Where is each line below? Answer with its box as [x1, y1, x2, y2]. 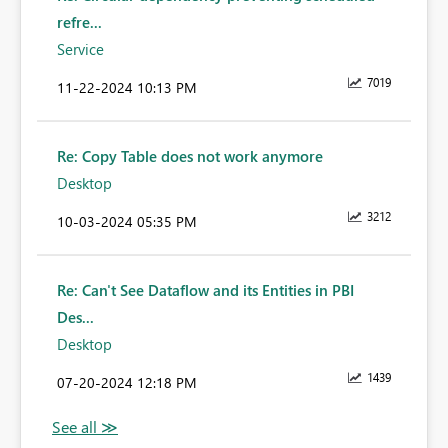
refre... [57, 12, 102, 33]
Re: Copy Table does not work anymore [57, 146, 323, 167]
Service [57, 39, 104, 60]
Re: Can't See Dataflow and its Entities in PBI [57, 280, 354, 301]
